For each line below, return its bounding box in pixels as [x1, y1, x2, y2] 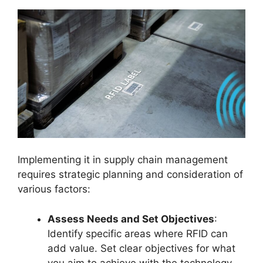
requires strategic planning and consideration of [18, 168, 243, 181]
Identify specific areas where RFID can [48, 227, 228, 240]
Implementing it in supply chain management [18, 154, 228, 166]
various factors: [18, 183, 90, 195]
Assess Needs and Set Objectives [48, 213, 214, 225]
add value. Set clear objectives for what [48, 242, 235, 254]
